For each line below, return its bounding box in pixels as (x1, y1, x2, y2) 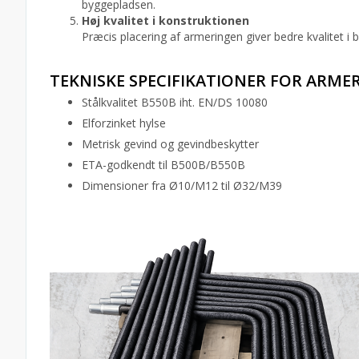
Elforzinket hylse (82, 115, 166, 131)
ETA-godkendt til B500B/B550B (82, 157, 245, 173)
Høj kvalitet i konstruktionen (82, 13, 249, 29)
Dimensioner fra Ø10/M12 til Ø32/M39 (82, 178, 282, 194)
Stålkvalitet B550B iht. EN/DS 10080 (82, 95, 268, 111)
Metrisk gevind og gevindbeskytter (82, 136, 259, 152)
